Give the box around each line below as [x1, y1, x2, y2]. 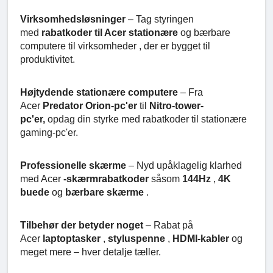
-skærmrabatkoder [63, 173, 151, 184]
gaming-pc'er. [20, 127, 78, 138]
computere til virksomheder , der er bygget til [20, 40, 210, 51]
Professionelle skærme [20, 160, 129, 171]
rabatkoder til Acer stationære [41, 27, 180, 38]
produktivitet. [20, 54, 75, 65]
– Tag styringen [128, 13, 194, 24]
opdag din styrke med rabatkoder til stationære [48, 113, 247, 124]
